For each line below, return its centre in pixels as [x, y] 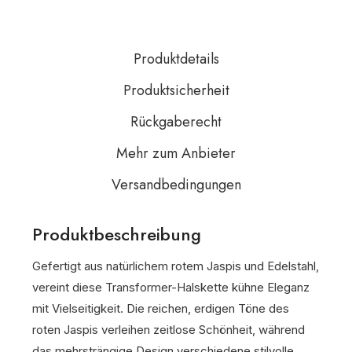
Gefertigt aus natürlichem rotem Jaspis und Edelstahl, [176, 266]
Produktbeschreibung [117, 234]
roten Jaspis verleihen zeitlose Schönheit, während [169, 330]
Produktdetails [176, 59]
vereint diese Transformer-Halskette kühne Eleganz [171, 287]
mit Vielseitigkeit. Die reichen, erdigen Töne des [161, 308]
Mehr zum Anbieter [176, 153]
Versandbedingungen [176, 185]
